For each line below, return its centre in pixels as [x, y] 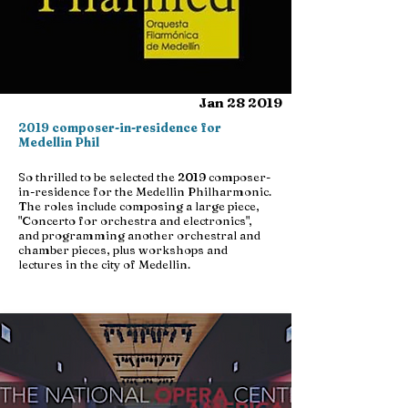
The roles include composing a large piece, [139, 206]
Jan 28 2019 [240, 102]
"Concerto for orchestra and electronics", [135, 220]
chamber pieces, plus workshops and [123, 250]
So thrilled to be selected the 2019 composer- [144, 177]
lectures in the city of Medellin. [104, 264]
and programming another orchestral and [139, 235]
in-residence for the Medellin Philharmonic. [145, 191]
